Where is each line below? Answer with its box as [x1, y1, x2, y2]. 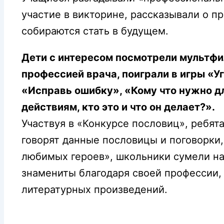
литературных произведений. [21, 183, 167, 195]
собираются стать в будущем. [21, 24, 168, 37]
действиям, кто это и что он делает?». [21, 100, 215, 113]
